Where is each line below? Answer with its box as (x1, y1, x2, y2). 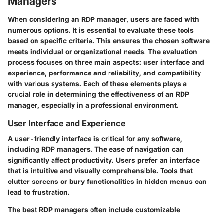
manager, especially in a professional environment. (8, 101, 179, 109)
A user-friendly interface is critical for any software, (8, 134, 182, 143)
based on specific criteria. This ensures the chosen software (8, 36, 210, 45)
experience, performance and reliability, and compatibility (8, 69, 201, 77)
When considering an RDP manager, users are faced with (8, 15, 199, 24)
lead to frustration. (8, 188, 70, 197)
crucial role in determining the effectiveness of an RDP (8, 90, 189, 99)
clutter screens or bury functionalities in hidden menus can (8, 177, 207, 186)
